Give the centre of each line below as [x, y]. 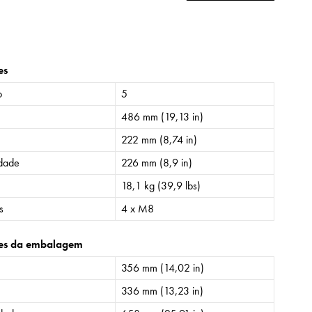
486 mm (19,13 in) [163, 116]
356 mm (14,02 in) [163, 267]
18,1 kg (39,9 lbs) [161, 185]
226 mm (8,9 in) [157, 162]
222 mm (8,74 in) [159, 139]
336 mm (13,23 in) [163, 290]
